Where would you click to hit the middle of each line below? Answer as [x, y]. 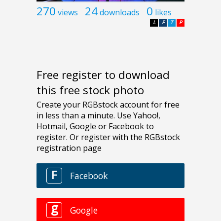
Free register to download [103, 75]
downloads [120, 12]
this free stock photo [90, 90]
